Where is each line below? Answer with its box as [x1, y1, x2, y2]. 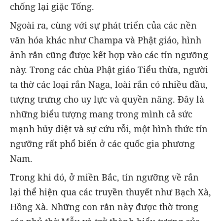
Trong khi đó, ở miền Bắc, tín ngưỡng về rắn [10, 171, 199, 184]
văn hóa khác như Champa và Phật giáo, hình [10, 34, 201, 46]
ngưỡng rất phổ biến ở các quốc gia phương [10, 138, 195, 150]
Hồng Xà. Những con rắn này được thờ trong [10, 201, 198, 213]
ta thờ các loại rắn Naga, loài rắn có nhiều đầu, [10, 78, 208, 91]
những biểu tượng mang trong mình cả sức [10, 108, 192, 120]
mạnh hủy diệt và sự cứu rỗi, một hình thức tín [10, 123, 208, 135]
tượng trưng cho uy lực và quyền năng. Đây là [10, 93, 204, 106]
